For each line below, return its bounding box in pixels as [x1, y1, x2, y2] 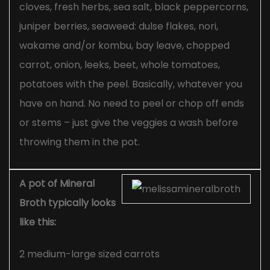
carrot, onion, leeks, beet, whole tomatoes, [19, 58, 220, 72]
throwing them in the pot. [19, 135, 140, 149]
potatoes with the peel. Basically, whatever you [19, 77, 242, 92]
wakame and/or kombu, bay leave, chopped [19, 39, 230, 53]
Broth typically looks [19, 196, 116, 210]
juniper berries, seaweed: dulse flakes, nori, [19, 19, 218, 34]
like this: [19, 215, 56, 230]
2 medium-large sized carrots [19, 247, 160, 262]
